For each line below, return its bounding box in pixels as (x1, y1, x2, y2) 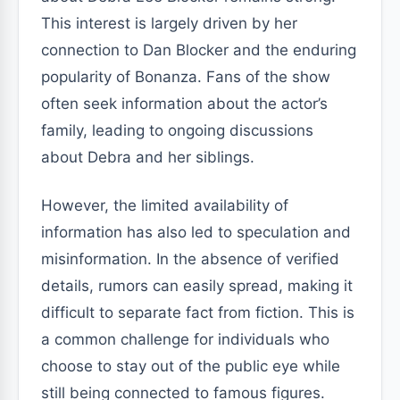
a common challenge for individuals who (41, 330, 329, 348)
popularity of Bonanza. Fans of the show (41, 68, 330, 86)
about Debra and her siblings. (41, 148, 254, 166)
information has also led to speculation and (41, 223, 351, 241)
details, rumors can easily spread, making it (41, 277, 353, 295)
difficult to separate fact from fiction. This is (41, 304, 354, 321)
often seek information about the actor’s (41, 95, 328, 112)
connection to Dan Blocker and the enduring (41, 41, 356, 59)
